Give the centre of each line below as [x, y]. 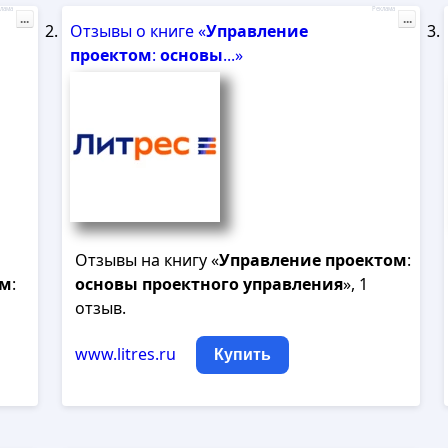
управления [292, 284]
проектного [190, 284]
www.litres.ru [125, 354]
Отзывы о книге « [137, 31]
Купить [242, 354]
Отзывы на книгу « [146, 260]
